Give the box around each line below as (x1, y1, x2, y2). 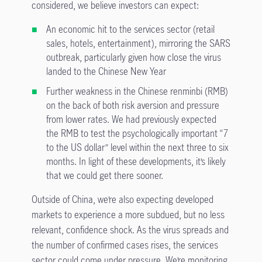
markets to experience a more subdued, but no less (31, 208, 225, 221)
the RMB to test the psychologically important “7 (46, 127, 228, 140)
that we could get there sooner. (46, 169, 163, 182)
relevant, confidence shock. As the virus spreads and (31, 223, 229, 236)
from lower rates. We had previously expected (46, 113, 216, 126)
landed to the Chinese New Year (46, 65, 168, 78)
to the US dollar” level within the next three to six (46, 141, 229, 154)
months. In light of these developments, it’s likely (46, 155, 226, 168)
